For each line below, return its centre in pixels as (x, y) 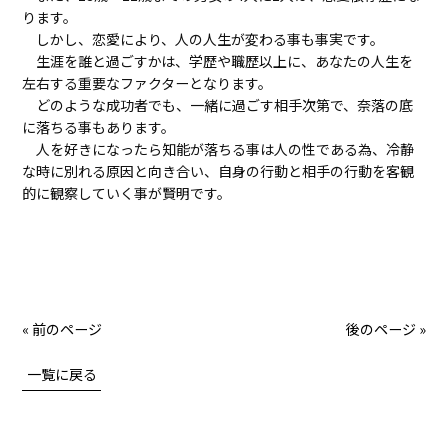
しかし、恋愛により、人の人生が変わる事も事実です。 (203, 38)
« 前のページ (62, 328)
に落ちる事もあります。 (99, 126)
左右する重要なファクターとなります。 (147, 82)
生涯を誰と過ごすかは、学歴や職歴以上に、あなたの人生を (218, 60)
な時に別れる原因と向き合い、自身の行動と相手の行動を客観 (218, 170)
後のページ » (385, 328)
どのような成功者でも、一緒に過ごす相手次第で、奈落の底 (218, 104)
